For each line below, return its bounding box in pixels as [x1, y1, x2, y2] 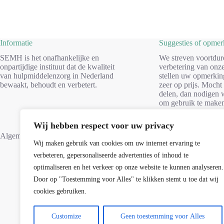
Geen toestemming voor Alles [120, 212, 205, 220]
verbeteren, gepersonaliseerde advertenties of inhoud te [33, 151, 188, 159]
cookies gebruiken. [33, 187, 86, 195]
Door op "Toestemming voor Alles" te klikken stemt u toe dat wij [33, 175, 218, 183]
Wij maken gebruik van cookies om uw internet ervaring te [33, 139, 200, 147]
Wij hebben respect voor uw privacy [33, 120, 174, 130]
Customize [51, 212, 81, 220]
